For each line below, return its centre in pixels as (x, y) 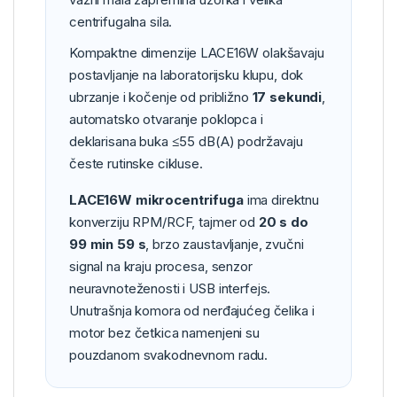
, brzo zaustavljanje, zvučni (225, 244)
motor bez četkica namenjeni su (164, 332)
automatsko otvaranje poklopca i (166, 119)
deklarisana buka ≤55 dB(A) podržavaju (186, 141)
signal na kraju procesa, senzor (161, 266)
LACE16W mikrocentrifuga (156, 199)
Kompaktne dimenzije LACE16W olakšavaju (197, 52)
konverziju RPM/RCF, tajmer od (164, 222)
